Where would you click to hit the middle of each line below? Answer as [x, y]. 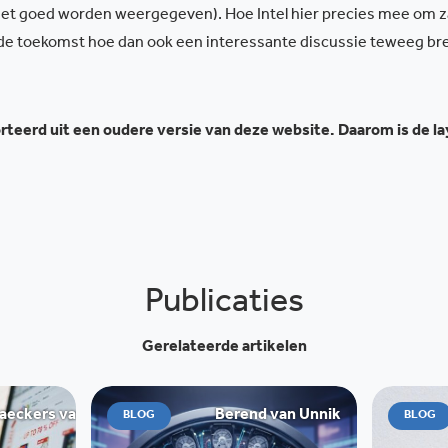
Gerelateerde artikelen [224, 347]
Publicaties [224, 305]
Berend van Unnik [278, 415]
